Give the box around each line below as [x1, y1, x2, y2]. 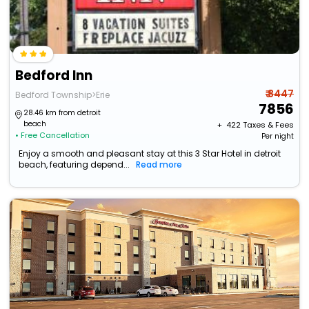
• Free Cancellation [15, 130, 90, 141]
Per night [261, 131, 294, 142]
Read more [136, 159, 183, 171]
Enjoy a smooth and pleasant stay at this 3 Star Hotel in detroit [19, 148, 281, 160]
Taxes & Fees [242, 119, 294, 131]
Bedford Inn [15, 66, 93, 86]
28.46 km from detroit [23, 108, 101, 119]
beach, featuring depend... [19, 159, 130, 171]
